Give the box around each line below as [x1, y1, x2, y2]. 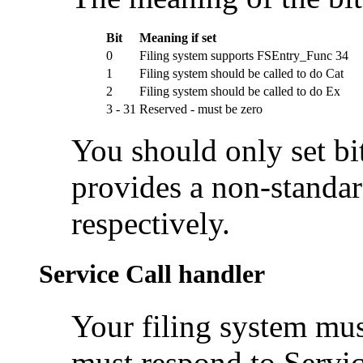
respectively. [71, 206, 230, 241]
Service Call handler [39, 259, 265, 289]
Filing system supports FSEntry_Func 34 [139, 49, 348, 63]
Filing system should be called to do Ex [139, 84, 340, 99]
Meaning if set [139, 31, 216, 45]
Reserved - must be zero [139, 102, 263, 117]
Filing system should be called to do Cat [139, 66, 344, 81]
